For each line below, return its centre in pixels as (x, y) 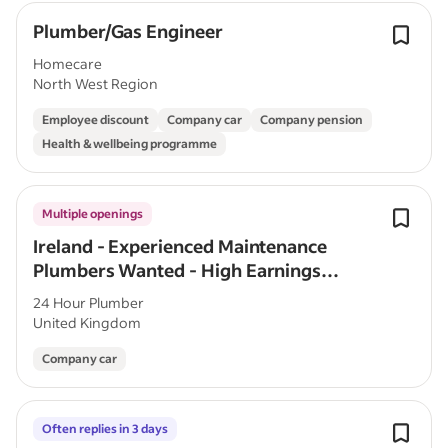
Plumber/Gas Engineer (128, 31)
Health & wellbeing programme (129, 143)
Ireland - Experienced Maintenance (180, 246)
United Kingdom (87, 322)
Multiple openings (92, 213)
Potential (71, 294)
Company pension (311, 119)
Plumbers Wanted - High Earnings (177, 270)
